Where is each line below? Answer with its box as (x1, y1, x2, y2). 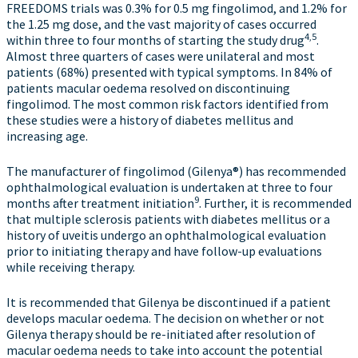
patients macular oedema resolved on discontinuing (6, 80, 290, 96)
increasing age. (6, 128, 88, 144)
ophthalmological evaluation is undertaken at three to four (6, 179, 332, 195)
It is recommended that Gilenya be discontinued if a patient (6, 294, 331, 310)
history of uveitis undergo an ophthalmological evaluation (6, 227, 326, 243)
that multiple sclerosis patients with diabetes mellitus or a (6, 211, 330, 227)
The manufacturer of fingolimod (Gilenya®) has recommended (6, 163, 346, 179)
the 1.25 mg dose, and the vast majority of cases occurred (6, 16, 316, 32)
